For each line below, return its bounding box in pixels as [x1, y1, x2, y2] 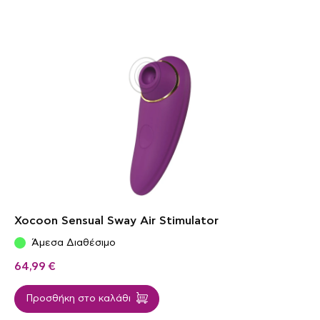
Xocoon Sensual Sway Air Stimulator [14, 214, 219, 226]
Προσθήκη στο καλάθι [26, 294, 131, 304]
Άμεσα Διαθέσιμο [31, 237, 116, 248]
